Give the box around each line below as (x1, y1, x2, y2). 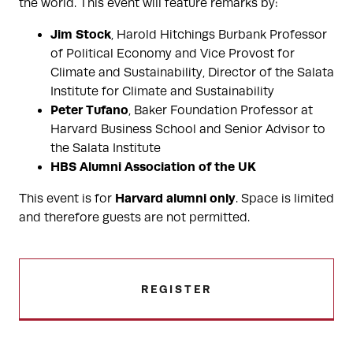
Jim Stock (50, 27, 111, 43)
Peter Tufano (50, 102, 128, 118)
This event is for (19, 191, 115, 206)
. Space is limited (236, 191, 334, 206)
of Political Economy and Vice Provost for (50, 46, 295, 61)
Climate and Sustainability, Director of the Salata (50, 65, 334, 80)
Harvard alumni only (115, 191, 236, 206)
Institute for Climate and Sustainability (50, 84, 274, 99)
